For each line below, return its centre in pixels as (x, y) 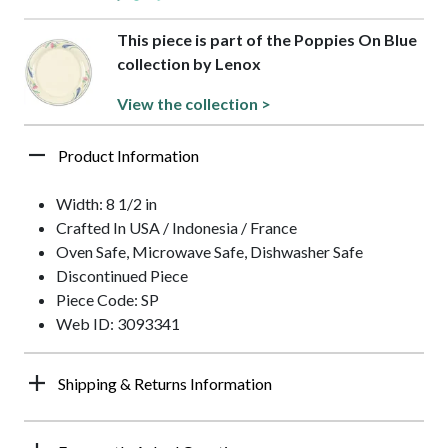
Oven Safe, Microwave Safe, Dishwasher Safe (209, 252)
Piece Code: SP (107, 300)
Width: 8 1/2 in (106, 204)
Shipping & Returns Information (165, 384)
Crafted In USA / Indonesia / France (176, 228)
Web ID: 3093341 (118, 324)
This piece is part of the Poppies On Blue (266, 40)
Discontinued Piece (122, 276)
